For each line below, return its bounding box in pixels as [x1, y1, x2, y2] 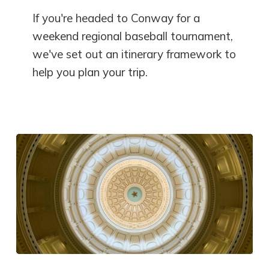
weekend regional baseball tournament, [32, 29, 234, 44]
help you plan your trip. [32, 65, 148, 80]
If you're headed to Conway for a [32, 11, 201, 26]
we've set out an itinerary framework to [32, 47, 237, 62]
